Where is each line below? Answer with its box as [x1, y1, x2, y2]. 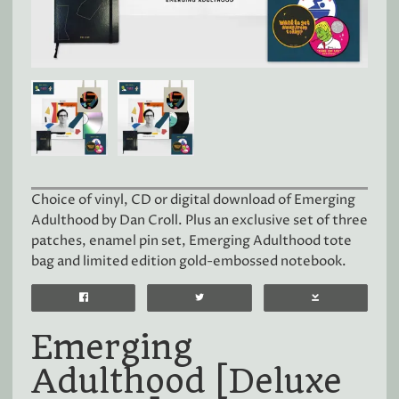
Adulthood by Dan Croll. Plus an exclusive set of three [31, 211, 368, 231]
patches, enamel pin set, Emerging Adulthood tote [31, 232, 352, 251]
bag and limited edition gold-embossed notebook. [31, 252, 346, 272]
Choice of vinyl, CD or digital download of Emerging [31, 191, 355, 210]
